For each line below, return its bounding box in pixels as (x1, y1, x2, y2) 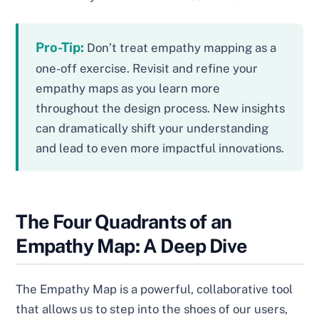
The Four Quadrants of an (16, 209, 232, 233)
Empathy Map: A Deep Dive (16, 234, 248, 257)
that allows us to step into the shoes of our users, (16, 301, 288, 316)
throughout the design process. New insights (36, 100, 286, 115)
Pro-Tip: (36, 38, 85, 55)
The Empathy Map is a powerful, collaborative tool (16, 281, 293, 296)
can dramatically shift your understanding (36, 120, 269, 135)
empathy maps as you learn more (36, 80, 221, 95)
